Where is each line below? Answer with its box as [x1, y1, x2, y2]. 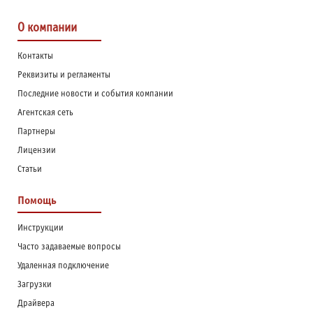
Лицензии [17, 147, 56, 156]
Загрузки [17, 281, 52, 290]
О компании [17, 22, 77, 35]
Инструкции [17, 224, 64, 233]
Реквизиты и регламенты [17, 71, 110, 80]
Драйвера [17, 300, 54, 309]
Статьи [17, 166, 42, 175]
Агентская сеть [17, 109, 73, 118]
